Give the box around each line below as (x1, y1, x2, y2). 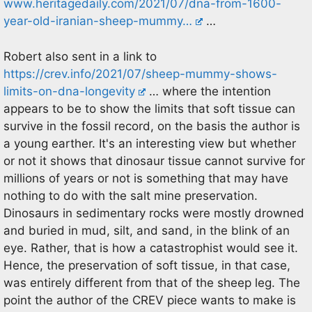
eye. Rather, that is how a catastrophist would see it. (3, 240, 298, 255)
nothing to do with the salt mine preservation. (3, 188, 258, 203)
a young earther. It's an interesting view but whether (3, 136, 296, 150)
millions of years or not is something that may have (3, 171, 288, 185)
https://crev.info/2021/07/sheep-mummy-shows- (3, 66, 277, 81)
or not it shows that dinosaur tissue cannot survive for (3, 153, 305, 168)
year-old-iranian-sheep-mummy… (3, 14, 192, 28)
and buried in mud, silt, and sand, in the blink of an (3, 223, 290, 237)
